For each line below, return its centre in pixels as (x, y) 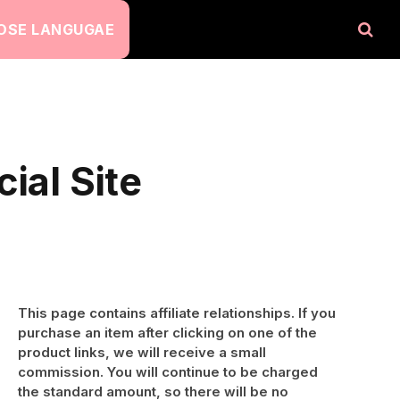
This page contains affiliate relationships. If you (177, 313)
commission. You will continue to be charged (168, 372)
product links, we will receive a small (142, 352)
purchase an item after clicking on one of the (167, 333)
